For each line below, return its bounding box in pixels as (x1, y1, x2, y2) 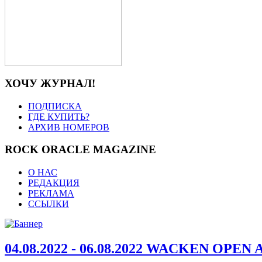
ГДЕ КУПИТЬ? (28, 111, 89, 122)
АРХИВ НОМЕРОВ (28, 122, 109, 132)
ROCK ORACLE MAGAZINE (5, 143, 156, 156)
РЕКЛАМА (28, 188, 74, 199)
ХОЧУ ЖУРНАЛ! (5, 77, 95, 89)
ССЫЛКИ (28, 199, 69, 209)
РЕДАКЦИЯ (28, 178, 80, 188)
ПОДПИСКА (28, 101, 82, 111)
